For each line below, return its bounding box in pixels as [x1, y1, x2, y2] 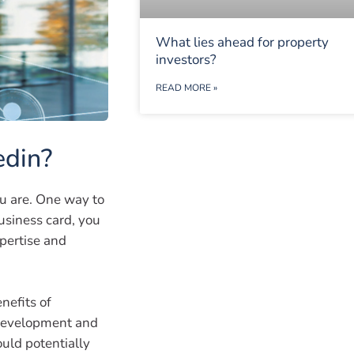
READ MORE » [155, 81, 217, 95]
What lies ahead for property [155, 33, 329, 52]
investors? [155, 51, 217, 70]
